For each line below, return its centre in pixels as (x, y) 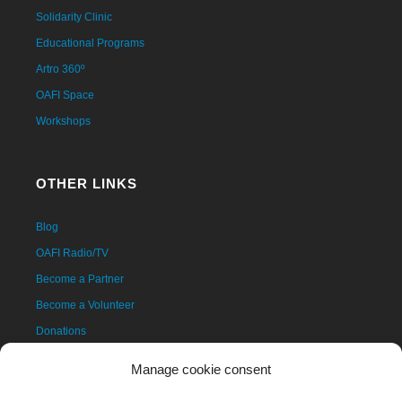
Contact (55, 357)
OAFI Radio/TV (72, 253)
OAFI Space (65, 95)
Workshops (63, 121)
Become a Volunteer (85, 305)
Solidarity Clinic (74, 17)
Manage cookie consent (201, 369)
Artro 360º (60, 69)
